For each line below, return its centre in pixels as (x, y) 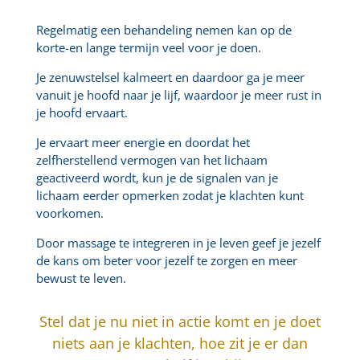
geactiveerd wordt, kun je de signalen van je (157, 178)
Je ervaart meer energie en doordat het (143, 143)
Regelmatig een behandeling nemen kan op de (164, 30)
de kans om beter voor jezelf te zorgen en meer (166, 261)
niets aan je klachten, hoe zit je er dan (180, 344)
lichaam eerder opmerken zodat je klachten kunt (170, 196)
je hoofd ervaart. (82, 113)
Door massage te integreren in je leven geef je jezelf (178, 243)
